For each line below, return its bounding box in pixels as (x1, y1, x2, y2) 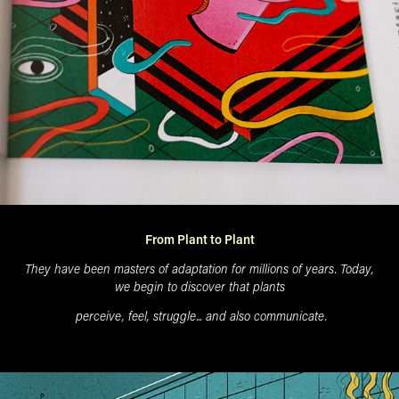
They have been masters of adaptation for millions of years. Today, (25, 259, 374, 277)
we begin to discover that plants (114, 277, 285, 295)
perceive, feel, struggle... (72, 306, 206, 324)
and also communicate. (206, 306, 327, 324)
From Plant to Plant (144, 230, 255, 248)
